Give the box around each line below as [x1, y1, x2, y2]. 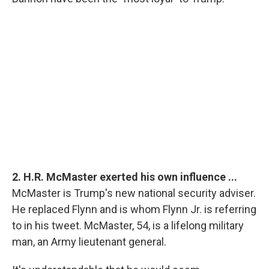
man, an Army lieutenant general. [12, 235, 166, 248]
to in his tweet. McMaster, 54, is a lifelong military [12, 219, 244, 232]
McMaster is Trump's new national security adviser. [12, 186, 256, 199]
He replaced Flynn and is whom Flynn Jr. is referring [12, 202, 256, 216]
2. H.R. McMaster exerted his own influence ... [12, 170, 237, 183]
